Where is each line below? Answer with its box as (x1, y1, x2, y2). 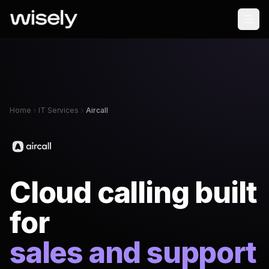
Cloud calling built (10, 175, 258, 210)
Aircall (86, 106, 108, 115)
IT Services (38, 106, 79, 115)
